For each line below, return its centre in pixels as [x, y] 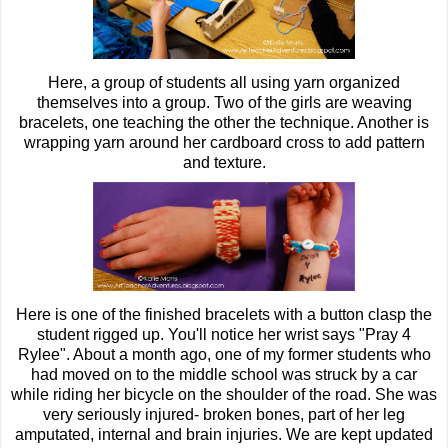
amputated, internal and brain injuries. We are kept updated [224, 434]
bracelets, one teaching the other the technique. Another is [224, 122]
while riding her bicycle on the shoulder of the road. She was [224, 394]
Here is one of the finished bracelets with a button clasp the [224, 314]
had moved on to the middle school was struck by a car [224, 374]
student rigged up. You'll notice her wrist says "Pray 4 [224, 334]
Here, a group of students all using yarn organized [224, 82]
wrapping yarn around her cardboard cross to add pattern [224, 142]
